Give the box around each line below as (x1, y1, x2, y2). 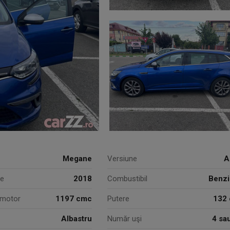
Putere (107, 194, 129, 203)
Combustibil (107, 174, 147, 183)
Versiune (107, 154, 137, 163)
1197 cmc (55, 194, 92, 203)
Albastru (61, 214, 92, 223)
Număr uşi (107, 214, 142, 223)
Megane (63, 154, 92, 163)
